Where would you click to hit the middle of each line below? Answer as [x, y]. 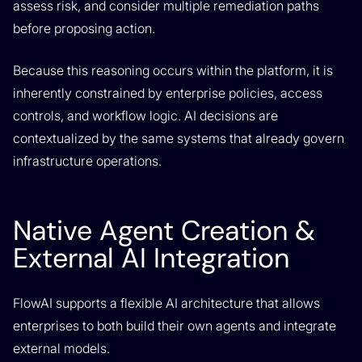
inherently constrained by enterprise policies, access [168, 93]
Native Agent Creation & [164, 231]
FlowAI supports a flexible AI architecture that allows [166, 303]
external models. [61, 348]
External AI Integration [151, 258]
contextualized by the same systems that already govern [179, 138]
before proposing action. [84, 28]
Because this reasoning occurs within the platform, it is [173, 70]
